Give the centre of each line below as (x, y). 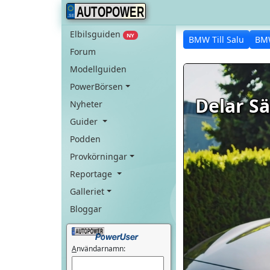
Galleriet (87, 191)
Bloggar (86, 209)
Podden (85, 139)
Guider (85, 121)
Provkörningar (99, 156)
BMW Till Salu (216, 39)
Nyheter (86, 104)
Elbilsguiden (96, 34)
